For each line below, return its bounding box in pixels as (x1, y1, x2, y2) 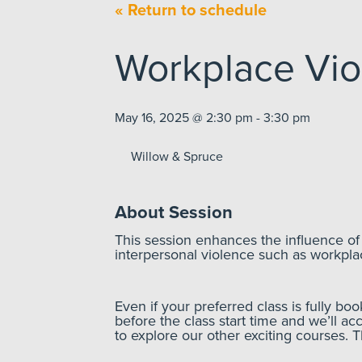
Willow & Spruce (131, 149, 223, 165)
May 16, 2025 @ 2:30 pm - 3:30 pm (115, 110, 310, 126)
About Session (115, 202, 233, 223)
